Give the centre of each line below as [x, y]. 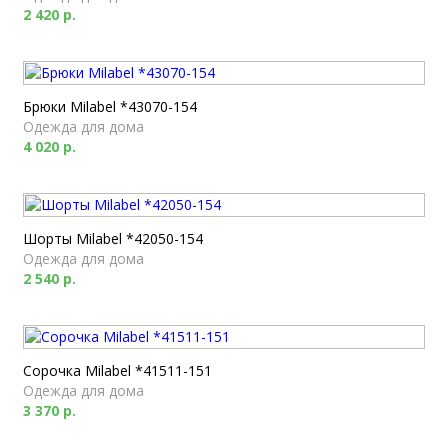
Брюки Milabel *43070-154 [110, 106]
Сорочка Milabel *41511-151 [117, 370]
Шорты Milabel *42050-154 [113, 238]
